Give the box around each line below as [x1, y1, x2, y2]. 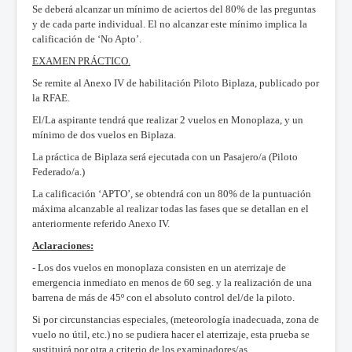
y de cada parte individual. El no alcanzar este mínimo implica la [32, 17, 307, 30]
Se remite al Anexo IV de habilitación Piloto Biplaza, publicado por [32, 76, 319, 89]
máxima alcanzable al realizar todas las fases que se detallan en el [32, 202, 309, 214]
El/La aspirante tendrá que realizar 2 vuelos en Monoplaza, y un [32, 113, 303, 126]
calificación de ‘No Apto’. [32, 32, 141, 45]
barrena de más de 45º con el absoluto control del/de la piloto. [32, 291, 295, 303]
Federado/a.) [32, 165, 85, 178]
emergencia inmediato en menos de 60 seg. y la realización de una [32, 276, 312, 288]
